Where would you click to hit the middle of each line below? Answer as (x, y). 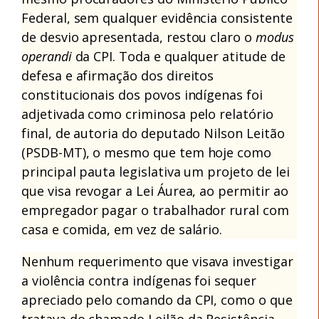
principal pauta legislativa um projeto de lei (156, 171)
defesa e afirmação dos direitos (118, 75)
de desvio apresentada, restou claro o (138, 37)
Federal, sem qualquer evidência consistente (157, 17)
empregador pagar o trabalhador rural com (155, 210)
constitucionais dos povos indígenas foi (142, 94)
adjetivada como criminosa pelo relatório (147, 114)
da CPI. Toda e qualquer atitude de (178, 56)
